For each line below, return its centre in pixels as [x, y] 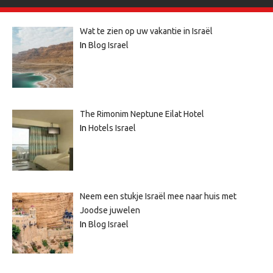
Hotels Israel [112, 128]
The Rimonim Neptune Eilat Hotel [142, 114]
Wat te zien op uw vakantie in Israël [146, 31]
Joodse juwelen [110, 211]
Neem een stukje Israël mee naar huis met [158, 197]
